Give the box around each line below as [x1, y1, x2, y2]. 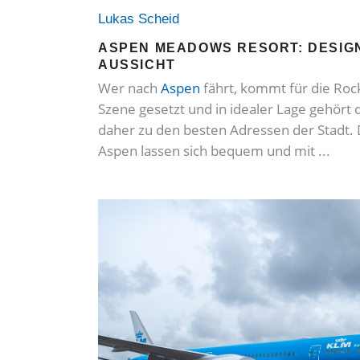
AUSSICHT [98, 58, 176, 72]
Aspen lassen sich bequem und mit [98, 141, 318, 161]
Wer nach [98, 79, 161, 98]
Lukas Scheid [98, 11, 187, 27]
